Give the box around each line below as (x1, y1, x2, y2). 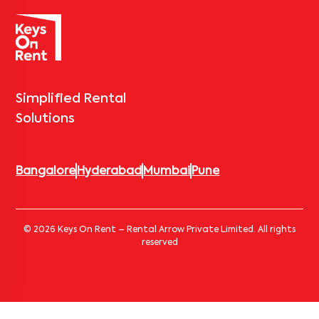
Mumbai (143, 165, 191, 177)
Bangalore (16, 165, 76, 177)
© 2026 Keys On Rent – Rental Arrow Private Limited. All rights (23, 225, 296, 234)
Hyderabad (77, 165, 142, 177)
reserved (141, 238, 178, 247)
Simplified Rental (16, 92, 127, 105)
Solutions (16, 112, 75, 125)
